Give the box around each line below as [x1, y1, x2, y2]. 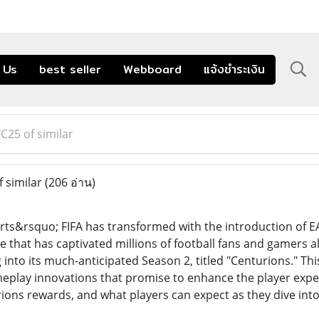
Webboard [123, 60, 182, 78]
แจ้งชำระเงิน [204, 60, 265, 78]
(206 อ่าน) [44, 174, 95, 190]
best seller [39, 60, 101, 78]
